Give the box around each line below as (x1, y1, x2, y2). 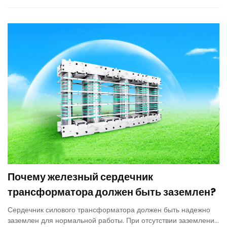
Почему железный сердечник (8, 170, 153, 184)
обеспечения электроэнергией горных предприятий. (8, 2, 182, 12)
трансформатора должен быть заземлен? (8, 185, 216, 200)
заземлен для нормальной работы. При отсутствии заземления (8, 215, 218, 226)
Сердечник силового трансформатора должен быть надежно (8, 205, 210, 215)
